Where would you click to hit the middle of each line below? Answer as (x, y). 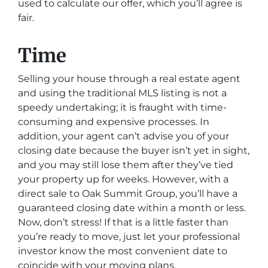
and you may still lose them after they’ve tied (126, 165)
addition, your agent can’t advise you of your (124, 136)
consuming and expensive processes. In (114, 122)
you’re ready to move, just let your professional (129, 237)
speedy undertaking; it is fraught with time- (122, 107)
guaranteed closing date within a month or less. (132, 208)
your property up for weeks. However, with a (123, 179)
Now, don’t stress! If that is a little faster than (123, 222)
